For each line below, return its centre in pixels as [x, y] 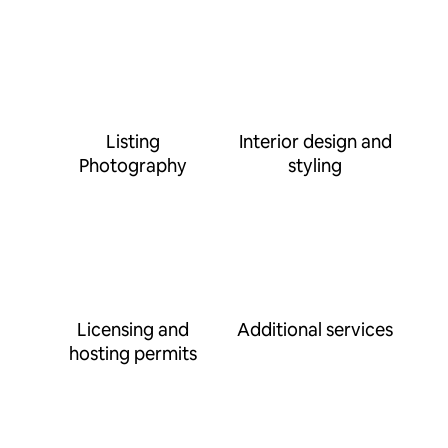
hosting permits [133, 353]
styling [315, 165]
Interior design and [315, 141]
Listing [133, 141]
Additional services [315, 329]
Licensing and [133, 329]
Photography [133, 165]
